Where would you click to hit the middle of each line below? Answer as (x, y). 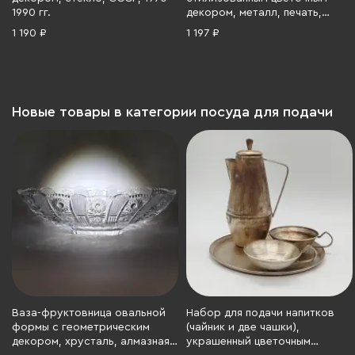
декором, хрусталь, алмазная (91, 342)
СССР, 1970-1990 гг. (238, 27)
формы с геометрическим (81, 327)
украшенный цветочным (248, 342)
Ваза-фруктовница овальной (89, 313)
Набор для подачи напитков (260, 313)
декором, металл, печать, (254, 13)
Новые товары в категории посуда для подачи (172, 112)
